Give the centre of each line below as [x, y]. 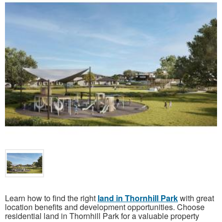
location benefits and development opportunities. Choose [105, 207]
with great [196, 198]
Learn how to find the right [51, 198]
